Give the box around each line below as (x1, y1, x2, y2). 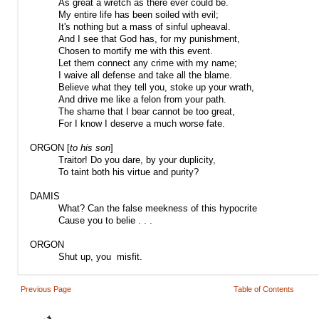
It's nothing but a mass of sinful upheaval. (58, 21, 231, 32)
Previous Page (21, 285, 71, 293)
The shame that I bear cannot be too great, (58, 106, 235, 117)
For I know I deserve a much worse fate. (58, 118, 225, 129)
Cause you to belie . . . (58, 215, 152, 226)
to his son (70, 142, 110, 153)
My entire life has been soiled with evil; (58, 9, 219, 20)
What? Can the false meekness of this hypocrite (58, 203, 257, 214)
